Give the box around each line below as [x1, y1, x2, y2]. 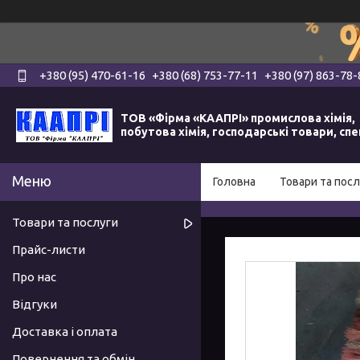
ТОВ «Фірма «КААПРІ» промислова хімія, [121, 111, 355, 125]
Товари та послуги [12, 215, 118, 230]
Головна [213, 175, 256, 189]
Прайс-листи [12, 243, 85, 257]
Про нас [12, 270, 56, 284]
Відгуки [12, 297, 57, 312]
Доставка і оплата [12, 325, 117, 339]
